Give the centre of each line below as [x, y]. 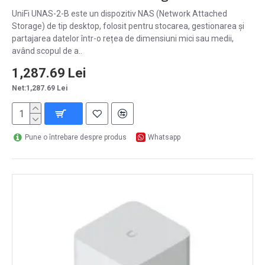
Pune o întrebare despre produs [75, 137]
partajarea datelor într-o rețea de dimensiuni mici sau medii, [123, 38]
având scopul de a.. [47, 51]
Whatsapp [164, 137]
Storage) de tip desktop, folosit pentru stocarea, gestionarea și [128, 26]
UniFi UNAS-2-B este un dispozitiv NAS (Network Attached [119, 14]
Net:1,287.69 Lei [40, 88]
